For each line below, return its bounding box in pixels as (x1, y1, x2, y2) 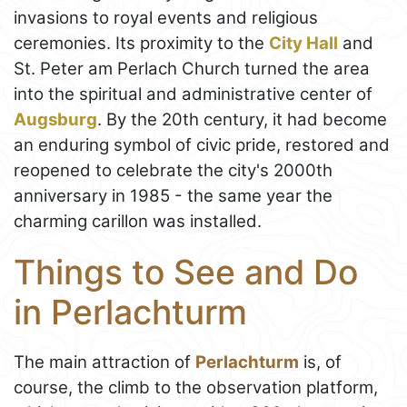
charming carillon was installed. (14, 211, 262, 233)
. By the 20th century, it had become (97, 109, 387, 131)
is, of (299, 351, 342, 372)
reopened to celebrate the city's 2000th (14, 160, 333, 182)
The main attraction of (14, 351, 195, 372)
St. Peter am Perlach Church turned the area (14, 58, 370, 80)
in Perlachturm (14, 292, 247, 333)
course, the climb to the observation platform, (14, 376, 378, 398)
